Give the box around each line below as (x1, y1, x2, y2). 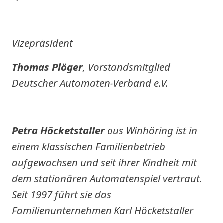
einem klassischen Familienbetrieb (12, 139, 165, 153)
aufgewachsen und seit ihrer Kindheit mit (12, 155, 197, 169)
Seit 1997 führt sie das (12, 187, 111, 201)
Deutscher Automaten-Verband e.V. (12, 76, 168, 90)
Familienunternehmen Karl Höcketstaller (12, 203, 193, 217)
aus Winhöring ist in (105, 123, 197, 137)
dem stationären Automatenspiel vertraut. (12, 171, 202, 185)
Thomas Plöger (12, 60, 83, 74)
